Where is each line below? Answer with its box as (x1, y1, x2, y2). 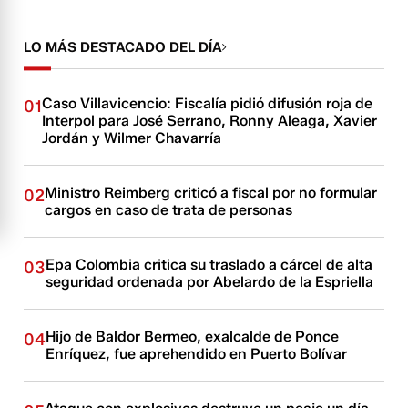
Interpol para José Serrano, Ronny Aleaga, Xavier (42, 111, 378, 129)
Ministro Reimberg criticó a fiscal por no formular (45, 183, 378, 201)
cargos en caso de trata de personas (45, 200, 293, 219)
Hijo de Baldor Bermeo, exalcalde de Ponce (46, 327, 340, 345)
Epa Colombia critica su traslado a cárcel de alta (46, 255, 373, 273)
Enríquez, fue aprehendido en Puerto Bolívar (46, 344, 348, 362)
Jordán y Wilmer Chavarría (42, 128, 222, 147)
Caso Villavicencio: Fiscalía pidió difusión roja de (42, 94, 373, 112)
